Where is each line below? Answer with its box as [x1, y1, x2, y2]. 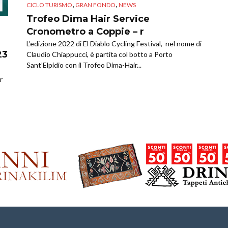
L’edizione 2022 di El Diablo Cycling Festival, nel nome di [26, 39, 202, 48]
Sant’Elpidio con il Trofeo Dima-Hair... [26, 60, 141, 69]
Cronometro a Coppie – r [26, 25, 144, 37]
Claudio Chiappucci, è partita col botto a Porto [26, 49, 173, 59]
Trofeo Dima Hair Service [26, 13, 150, 24]
